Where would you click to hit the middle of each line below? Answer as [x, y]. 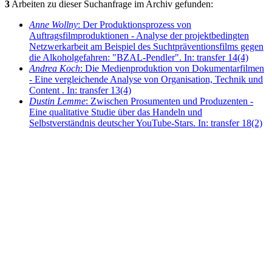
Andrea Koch [55, 69]
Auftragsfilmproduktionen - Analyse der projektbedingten [139, 36]
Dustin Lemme [57, 101]
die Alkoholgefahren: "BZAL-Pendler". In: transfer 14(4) [139, 58]
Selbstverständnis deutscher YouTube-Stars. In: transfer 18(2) [146, 123]
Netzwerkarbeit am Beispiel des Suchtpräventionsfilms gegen [146, 47]
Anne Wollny [53, 25]
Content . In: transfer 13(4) [80, 90]
